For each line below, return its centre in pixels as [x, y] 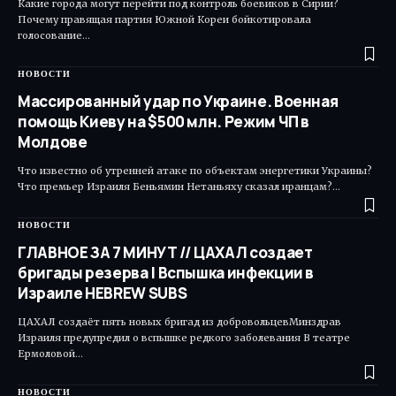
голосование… [54, 36]
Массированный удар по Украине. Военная [178, 102]
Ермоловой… [50, 354]
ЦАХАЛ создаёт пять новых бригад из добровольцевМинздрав [179, 322]
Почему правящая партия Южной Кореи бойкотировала [164, 20]
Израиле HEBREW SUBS [103, 293]
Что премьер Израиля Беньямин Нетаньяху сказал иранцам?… [179, 187]
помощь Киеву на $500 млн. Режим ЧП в [164, 122]
